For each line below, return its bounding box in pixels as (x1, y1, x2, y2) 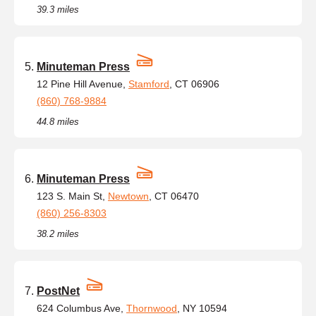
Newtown (108, 190, 149, 202)
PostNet (37, 284, 80, 297)
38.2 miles (37, 228, 79, 239)
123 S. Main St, (37, 190, 108, 202)
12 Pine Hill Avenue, (37, 78, 128, 90)
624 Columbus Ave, (37, 302, 126, 314)
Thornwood (126, 302, 177, 314)
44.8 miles (37, 116, 79, 127)
